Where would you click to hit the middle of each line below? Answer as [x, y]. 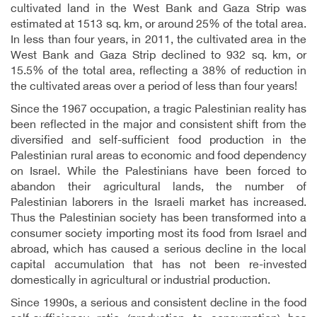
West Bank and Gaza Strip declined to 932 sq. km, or [158, 56]
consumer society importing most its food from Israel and [158, 235]
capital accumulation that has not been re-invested [158, 266]
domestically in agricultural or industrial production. [140, 281]
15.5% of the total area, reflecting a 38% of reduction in [158, 72]
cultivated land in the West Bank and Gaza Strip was [158, 10]
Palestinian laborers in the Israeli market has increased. [158, 203]
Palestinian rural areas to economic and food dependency [158, 157]
